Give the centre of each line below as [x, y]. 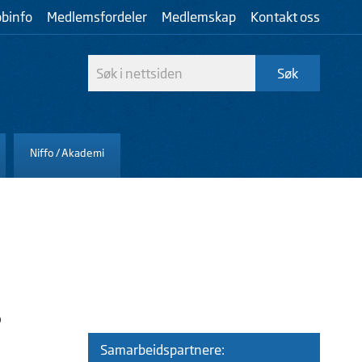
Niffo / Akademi [67, 152]
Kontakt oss [285, 17]
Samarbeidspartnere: [162, 349]
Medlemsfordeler [97, 17]
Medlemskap [199, 17]
